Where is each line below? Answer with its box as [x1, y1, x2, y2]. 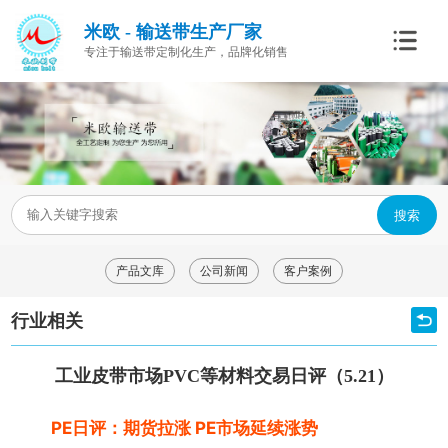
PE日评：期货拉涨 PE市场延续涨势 [51, 418, 319, 439]
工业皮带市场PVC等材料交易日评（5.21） [54, 366, 394, 387]
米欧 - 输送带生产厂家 [83, 22, 262, 42]
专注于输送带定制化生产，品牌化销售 [83, 45, 288, 59]
